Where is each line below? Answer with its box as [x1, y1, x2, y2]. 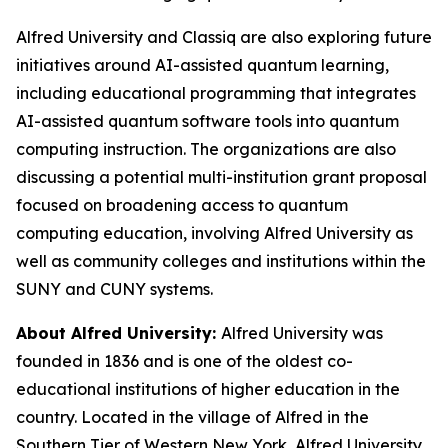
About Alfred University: [16, 323, 221, 343]
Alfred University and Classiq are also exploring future [16, 27, 432, 47]
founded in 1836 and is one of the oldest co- [16, 351, 353, 371]
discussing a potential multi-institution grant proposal [16, 167, 427, 187]
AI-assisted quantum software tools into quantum [16, 111, 399, 131]
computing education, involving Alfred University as [16, 223, 413, 243]
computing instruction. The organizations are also [16, 139, 396, 159]
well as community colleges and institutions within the [16, 251, 426, 271]
